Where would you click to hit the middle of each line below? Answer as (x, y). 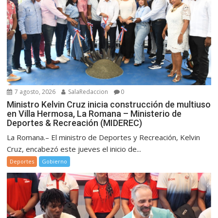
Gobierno (55, 161)
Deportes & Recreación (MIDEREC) (75, 123)
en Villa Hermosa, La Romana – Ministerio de (94, 113)
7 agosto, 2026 (35, 91)
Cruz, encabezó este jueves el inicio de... (74, 149)
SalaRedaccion (88, 91)
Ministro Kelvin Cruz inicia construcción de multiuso (109, 104)
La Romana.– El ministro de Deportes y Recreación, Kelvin (104, 137)
